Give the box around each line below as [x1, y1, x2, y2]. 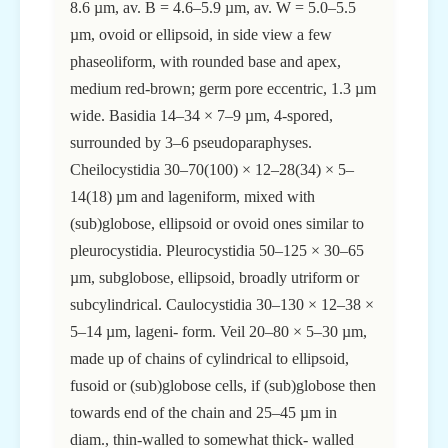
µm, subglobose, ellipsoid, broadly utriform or [70, 269, 359, 287]
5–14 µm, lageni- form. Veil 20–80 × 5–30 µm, [70, 323, 367, 341]
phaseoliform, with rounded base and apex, [70, 53, 341, 71]
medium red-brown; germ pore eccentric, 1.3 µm [70, 80, 376, 98]
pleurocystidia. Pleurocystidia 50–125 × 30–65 [70, 242, 364, 260]
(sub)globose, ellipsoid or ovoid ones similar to [70, 215, 364, 233]
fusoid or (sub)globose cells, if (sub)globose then [70, 377, 376, 395]
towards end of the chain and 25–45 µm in [70, 404, 337, 422]
